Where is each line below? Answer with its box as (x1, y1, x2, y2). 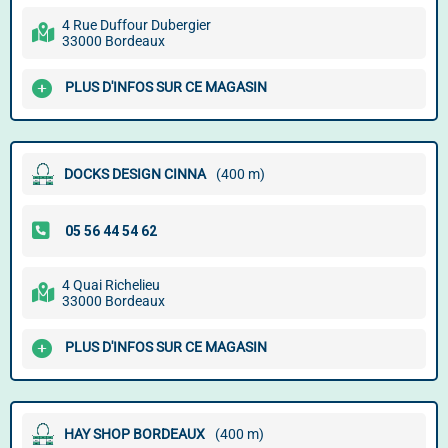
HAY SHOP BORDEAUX (64, 426, 205, 442)
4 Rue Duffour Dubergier (62, 17, 211, 33)
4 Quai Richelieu (62, 277, 160, 293)
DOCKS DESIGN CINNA (64, 166, 206, 182)
